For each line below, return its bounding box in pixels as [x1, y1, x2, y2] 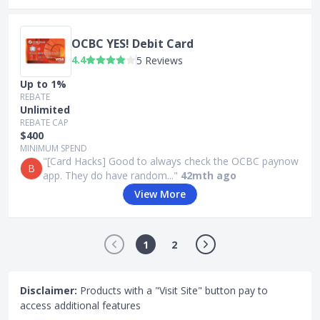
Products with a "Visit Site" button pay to [77, 284, 268, 297]
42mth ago [181, 169, 236, 182]
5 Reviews [136, 53, 183, 67]
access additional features [20, 299, 141, 312]
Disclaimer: [20, 284, 77, 297]
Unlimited [20, 103, 70, 116]
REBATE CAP [20, 116, 69, 129]
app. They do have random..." [43, 169, 178, 182]
